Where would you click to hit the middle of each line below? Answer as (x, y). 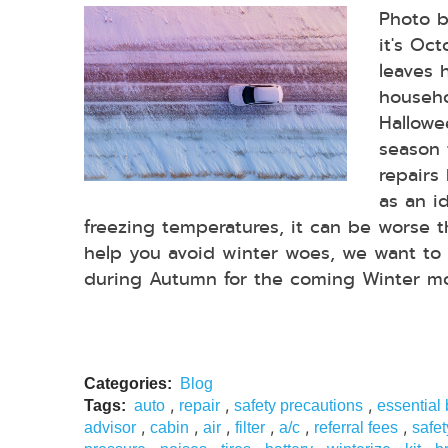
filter (250, 428)
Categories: (128, 384)
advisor (110, 428)
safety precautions (298, 406)
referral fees (356, 428)
